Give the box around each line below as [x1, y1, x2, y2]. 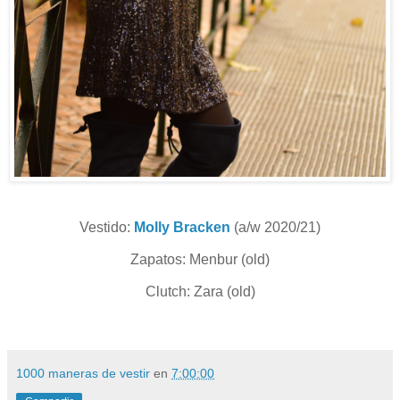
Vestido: [79, 220, 134, 235]
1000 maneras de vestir [16, 366, 150, 381]
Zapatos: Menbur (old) [130, 251, 270, 267]
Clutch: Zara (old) [145, 283, 255, 299]
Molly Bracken [134, 220, 230, 235]
